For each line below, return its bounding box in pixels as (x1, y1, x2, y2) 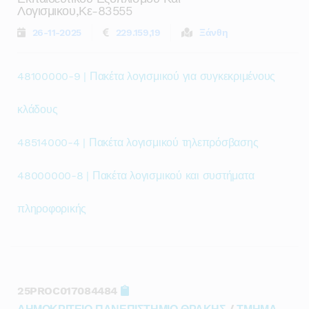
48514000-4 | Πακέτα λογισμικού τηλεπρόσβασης (17, 136, 259, 149)
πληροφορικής (17, 202, 87, 215)
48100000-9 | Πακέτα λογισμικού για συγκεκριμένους (17, 70, 276, 83)
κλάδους (17, 103, 58, 116)
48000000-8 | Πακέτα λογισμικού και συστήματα (17, 169, 255, 182)
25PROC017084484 (17, 284, 121, 297)
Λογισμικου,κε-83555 (17, 3, 132, 18)
